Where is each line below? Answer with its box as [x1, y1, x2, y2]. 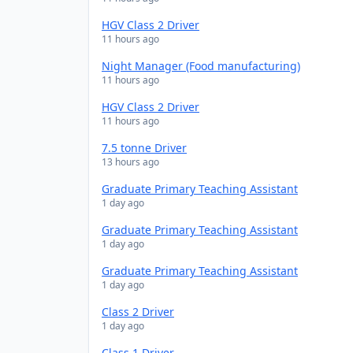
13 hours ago [102, 155, 159, 169]
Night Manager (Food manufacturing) [102, 58, 300, 73]
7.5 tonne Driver [102, 140, 187, 155]
